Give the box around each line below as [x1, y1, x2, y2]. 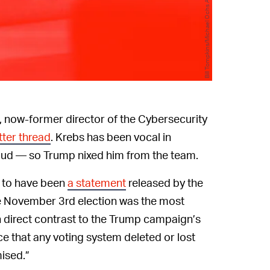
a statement [67, 175, 126, 189]
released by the [126, 175, 203, 189]
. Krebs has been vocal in [51, 129, 171, 143]
